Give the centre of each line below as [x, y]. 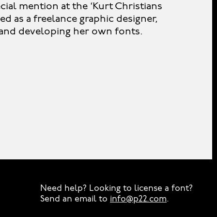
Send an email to [75, 199]
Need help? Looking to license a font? [116, 189]
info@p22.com [138, 199]
